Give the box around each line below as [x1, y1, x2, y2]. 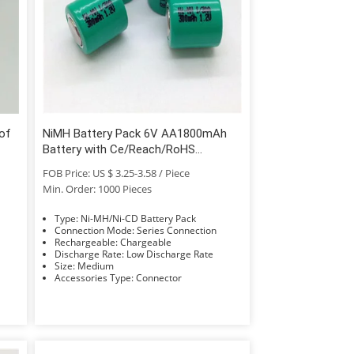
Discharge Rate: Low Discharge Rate [126, 247, 213, 261]
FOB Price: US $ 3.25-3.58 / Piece [42, 165, 190, 180]
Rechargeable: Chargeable [119, 235, 171, 249]
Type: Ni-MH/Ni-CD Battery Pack [80, 211, 196, 225]
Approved [42, 157, 92, 172]
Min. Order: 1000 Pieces [42, 181, 152, 196]
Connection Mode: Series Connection [136, 223, 217, 237]
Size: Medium [77, 258, 114, 273]
